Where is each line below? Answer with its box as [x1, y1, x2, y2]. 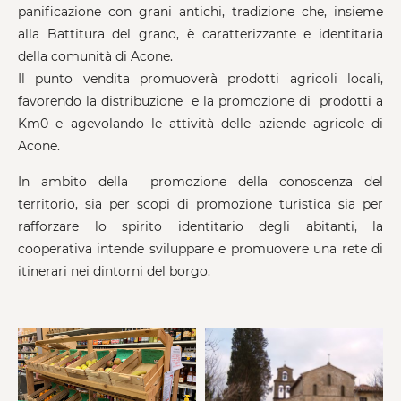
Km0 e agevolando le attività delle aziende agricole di [18, 115, 383, 132]
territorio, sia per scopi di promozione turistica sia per [18, 195, 383, 212]
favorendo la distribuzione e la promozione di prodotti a [18, 92, 383, 109]
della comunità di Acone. [18, 47, 173, 64]
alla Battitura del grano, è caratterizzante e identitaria [18, 25, 383, 42]
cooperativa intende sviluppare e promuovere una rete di [18, 240, 383, 257]
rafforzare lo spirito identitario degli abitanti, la [18, 218, 383, 235]
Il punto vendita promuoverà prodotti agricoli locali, [18, 70, 383, 87]
